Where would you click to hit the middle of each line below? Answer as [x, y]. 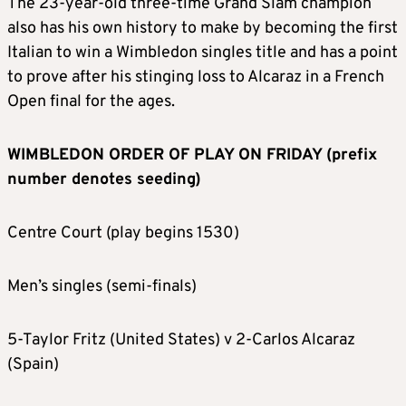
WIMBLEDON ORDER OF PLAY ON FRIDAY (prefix [192, 156]
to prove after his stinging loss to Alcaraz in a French [196, 78]
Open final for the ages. [91, 102]
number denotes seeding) [104, 180]
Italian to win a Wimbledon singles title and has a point [203, 53]
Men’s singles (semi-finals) [102, 287]
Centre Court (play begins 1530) [123, 234]
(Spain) [33, 365]
